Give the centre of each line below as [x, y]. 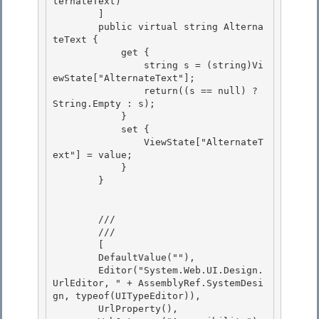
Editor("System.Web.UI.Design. [75, 271]
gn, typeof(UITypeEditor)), [130, 296]
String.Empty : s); [107, 104]
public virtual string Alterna [75, 27]
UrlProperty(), [75, 309]
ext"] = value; [95, 155]
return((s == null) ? [98, 91]
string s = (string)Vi [98, 66]
